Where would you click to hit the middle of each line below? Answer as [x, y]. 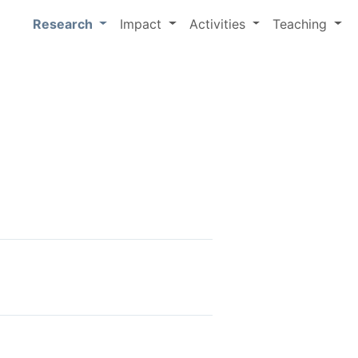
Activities [219, 24]
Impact [142, 24]
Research [65, 24]
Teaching [302, 24]
